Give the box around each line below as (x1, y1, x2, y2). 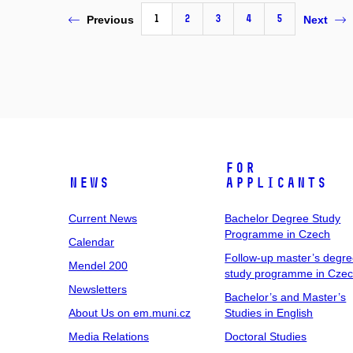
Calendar (69, 236, 114, 248)
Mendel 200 (69, 259, 128, 272)
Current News (69, 212, 137, 225)
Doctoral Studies (225, 330, 307, 343)
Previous (87, 13, 134, 26)
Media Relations (69, 330, 149, 343)
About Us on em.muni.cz (69, 307, 191, 319)
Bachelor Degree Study (225, 212, 341, 225)
